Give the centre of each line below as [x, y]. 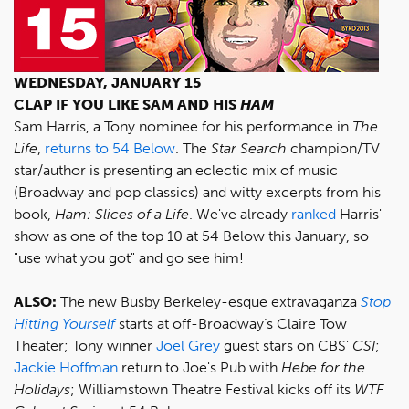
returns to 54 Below [110, 148]
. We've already [240, 214]
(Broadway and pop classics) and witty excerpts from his [197, 192]
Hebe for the [323, 367]
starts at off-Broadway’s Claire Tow [231, 324]
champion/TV [333, 148]
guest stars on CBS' [286, 346]
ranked [314, 214]
